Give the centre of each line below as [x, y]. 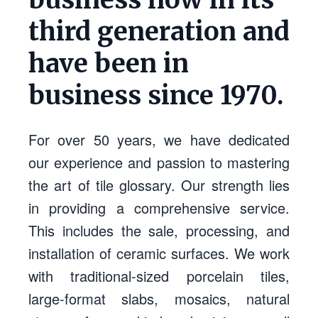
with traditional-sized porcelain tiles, [159, 276]
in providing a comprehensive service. [159, 208]
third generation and [159, 32]
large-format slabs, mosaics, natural [159, 298]
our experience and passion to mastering [159, 162]
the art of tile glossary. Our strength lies [159, 185]
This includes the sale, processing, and [159, 230]
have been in [109, 64]
